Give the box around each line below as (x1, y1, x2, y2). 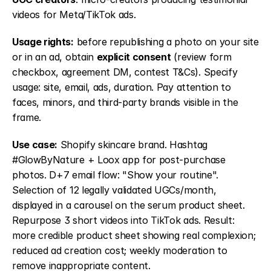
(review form (171, 51, 232, 63)
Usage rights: (12, 36, 74, 48)
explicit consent (96, 51, 171, 63)
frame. (12, 111, 42, 123)
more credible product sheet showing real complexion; (12, 229, 256, 241)
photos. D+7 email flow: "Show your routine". (12, 169, 218, 181)
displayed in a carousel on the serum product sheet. (12, 199, 245, 211)
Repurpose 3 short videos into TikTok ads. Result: (12, 214, 235, 226)
